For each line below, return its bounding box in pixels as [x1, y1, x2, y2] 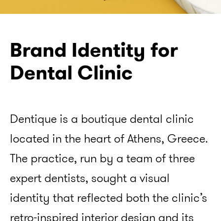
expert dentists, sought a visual [10, 170, 170, 185]
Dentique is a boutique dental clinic [10, 111, 194, 126]
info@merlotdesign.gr [10, 74, 141, 92]
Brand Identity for [10, 37, 178, 62]
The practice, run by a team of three [10, 150, 195, 165]
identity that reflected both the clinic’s [10, 190, 207, 205]
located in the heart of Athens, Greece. [10, 131, 208, 146]
